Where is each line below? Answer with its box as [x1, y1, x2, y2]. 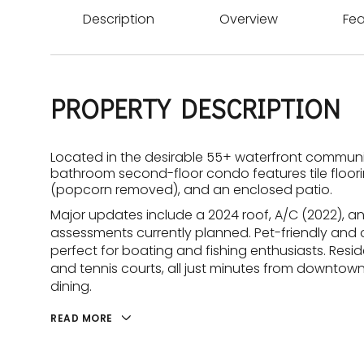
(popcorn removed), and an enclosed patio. [50, 180, 332, 199]
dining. [50, 277, 92, 296]
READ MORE [50, 311, 113, 325]
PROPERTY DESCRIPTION [50, 92, 340, 125]
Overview [219, 10, 278, 28]
